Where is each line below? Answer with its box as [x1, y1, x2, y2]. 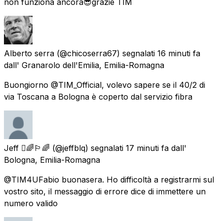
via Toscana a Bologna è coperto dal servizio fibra [4, 91, 192, 102]
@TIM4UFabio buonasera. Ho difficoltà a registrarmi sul [4, 174, 214, 184]
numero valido [4, 198, 58, 208]
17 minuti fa [126, 143, 169, 153]
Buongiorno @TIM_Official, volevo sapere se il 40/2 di [4, 79, 205, 90]
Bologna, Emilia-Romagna [4, 154, 100, 165]
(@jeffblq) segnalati [52, 143, 123, 153]
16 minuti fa [157, 48, 200, 58]
